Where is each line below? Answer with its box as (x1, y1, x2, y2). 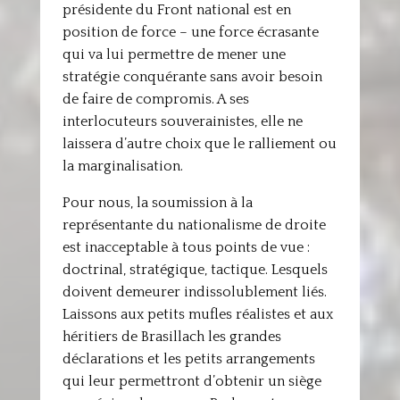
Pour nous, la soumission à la (62, 195, 253, 211)
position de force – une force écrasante (62, 24, 319, 40)
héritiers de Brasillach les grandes (62, 329, 281, 345)
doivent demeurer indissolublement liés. (62, 284, 327, 300)
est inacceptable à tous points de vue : (62, 239, 310, 255)
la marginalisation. (62, 158, 183, 174)
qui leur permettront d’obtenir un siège (62, 373, 321, 389)
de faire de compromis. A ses (62, 91, 249, 107)
